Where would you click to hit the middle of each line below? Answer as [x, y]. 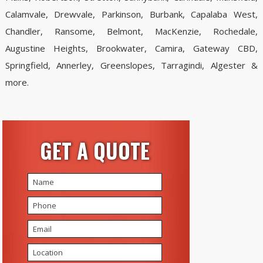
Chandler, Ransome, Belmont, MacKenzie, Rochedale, [131, 31]
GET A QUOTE [95, 151]
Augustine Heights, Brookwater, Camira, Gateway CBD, [131, 48]
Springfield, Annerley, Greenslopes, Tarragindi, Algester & [131, 65]
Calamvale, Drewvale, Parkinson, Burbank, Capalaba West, [131, 14]
